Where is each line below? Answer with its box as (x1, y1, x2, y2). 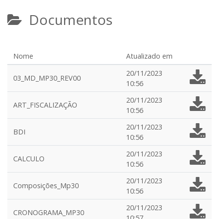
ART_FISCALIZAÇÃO (13, 100, 77, 109)
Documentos (22, 10, 112, 29)
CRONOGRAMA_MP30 (13, 208, 84, 217)
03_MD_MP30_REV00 (13, 73, 81, 83)
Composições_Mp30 (13, 181, 79, 190)
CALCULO (13, 154, 44, 163)
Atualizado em (126, 51, 173, 61)
